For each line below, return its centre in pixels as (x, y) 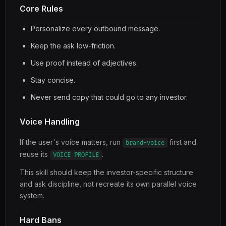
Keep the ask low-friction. (73, 46)
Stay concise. (53, 80)
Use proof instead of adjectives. (84, 63)
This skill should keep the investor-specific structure (106, 172)
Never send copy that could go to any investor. (109, 97)
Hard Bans (41, 220)
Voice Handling (50, 122)
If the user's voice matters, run (71, 142)
